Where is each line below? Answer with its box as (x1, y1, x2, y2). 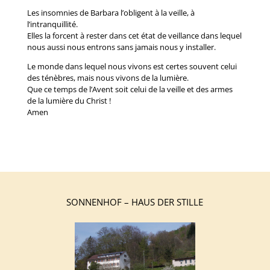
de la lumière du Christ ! (27, 95, 111, 106)
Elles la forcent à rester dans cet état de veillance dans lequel (27, 30, 242, 41)
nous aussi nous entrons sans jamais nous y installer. (27, 42, 216, 52)
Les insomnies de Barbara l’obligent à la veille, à (27, 7, 195, 18)
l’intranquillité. (27, 19, 78, 30)
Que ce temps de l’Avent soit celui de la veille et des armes (27, 84, 233, 95)
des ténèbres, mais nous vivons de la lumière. (27, 72, 189, 83)
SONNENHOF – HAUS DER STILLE (66, 196, 204, 208)
